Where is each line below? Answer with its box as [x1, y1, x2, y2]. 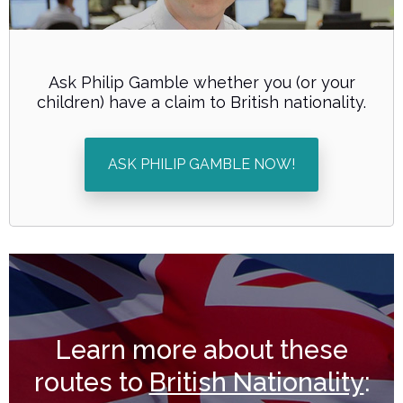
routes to [33, 367, 149, 399]
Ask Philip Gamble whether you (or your [48, 73, 355, 93]
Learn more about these [55, 335, 348, 366]
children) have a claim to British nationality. [37, 93, 366, 112]
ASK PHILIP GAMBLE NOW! [108, 156, 295, 174]
